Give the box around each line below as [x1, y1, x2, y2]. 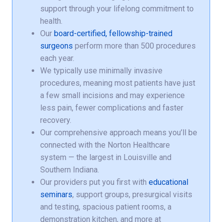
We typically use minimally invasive [40, 66, 163, 76]
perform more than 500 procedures [73, 41, 196, 51]
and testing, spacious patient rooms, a [40, 202, 171, 212]
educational [149, 177, 188, 187]
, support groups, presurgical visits [72, 190, 192, 200]
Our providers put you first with [40, 177, 149, 187]
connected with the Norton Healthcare [40, 140, 170, 150]
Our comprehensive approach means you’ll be [40, 128, 197, 138]
